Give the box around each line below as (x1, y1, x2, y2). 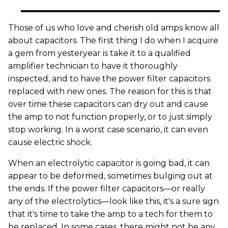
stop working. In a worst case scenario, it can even (8, 125, 208, 135)
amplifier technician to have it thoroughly (8, 61, 178, 71)
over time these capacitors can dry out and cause (8, 99, 208, 109)
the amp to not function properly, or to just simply (8, 112, 212, 122)
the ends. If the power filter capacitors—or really (8, 184, 205, 194)
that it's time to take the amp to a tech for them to (8, 209, 213, 219)
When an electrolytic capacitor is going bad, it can (8, 158, 210, 168)
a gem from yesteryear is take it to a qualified (8, 48, 191, 59)
